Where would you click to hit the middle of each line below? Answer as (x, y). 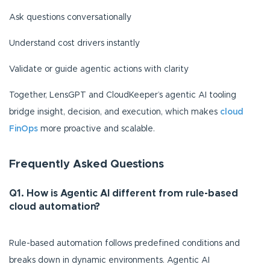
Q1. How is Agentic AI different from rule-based (124, 194)
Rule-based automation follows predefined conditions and (124, 244)
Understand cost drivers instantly (74, 43)
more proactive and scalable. (96, 129)
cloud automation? (55, 207)
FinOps (24, 129)
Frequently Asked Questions (86, 165)
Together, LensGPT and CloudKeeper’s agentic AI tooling (123, 95)
